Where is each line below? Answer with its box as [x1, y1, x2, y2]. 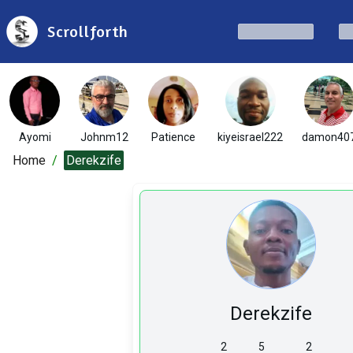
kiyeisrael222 [217, 131, 283, 143]
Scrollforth [47, 21, 128, 41]
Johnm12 [80, 131, 128, 143]
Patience [151, 131, 195, 143]
